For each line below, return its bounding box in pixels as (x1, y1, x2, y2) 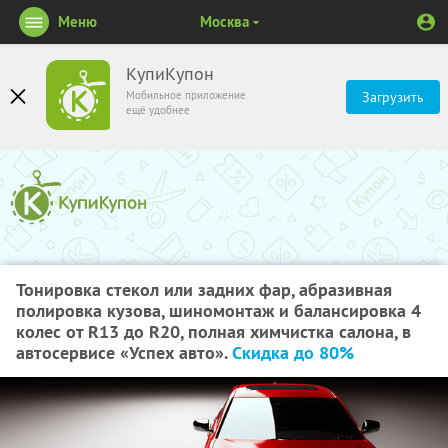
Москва (199, 12, 249, 31)
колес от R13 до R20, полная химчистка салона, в (16, 320, 411, 343)
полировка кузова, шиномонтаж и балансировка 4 (16, 299, 421, 322)
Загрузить (362, 88, 424, 106)
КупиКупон (126, 63, 214, 85)
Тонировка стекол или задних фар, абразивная (16, 278, 392, 301)
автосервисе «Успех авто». (16, 341, 232, 364)
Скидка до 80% (232, 341, 354, 364)
